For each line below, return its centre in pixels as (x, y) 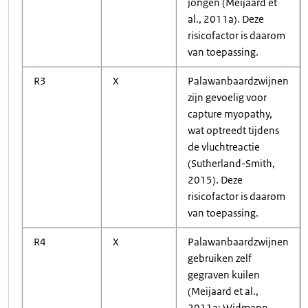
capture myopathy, (230, 114)
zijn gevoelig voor (227, 97)
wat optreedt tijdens (233, 130)
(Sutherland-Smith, (231, 163)
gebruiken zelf (220, 258)
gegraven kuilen (224, 275)
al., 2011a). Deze (226, 19)
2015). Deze (215, 180)
